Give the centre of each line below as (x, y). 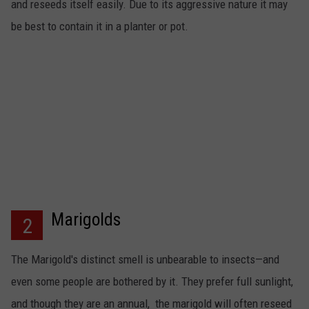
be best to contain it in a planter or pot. (100, 27)
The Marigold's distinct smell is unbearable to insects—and (145, 260)
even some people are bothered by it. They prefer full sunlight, (152, 282)
